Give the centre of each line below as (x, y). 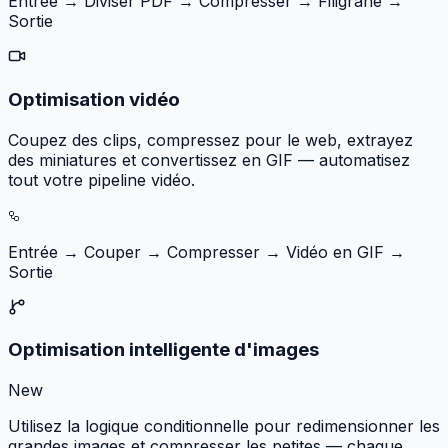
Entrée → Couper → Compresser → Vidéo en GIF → (206, 251)
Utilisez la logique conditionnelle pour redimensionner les (224, 425)
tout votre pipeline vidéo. (101, 179)
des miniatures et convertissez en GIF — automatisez (209, 159)
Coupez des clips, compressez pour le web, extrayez (210, 139)
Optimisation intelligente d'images (163, 350)
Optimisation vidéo (94, 99)
